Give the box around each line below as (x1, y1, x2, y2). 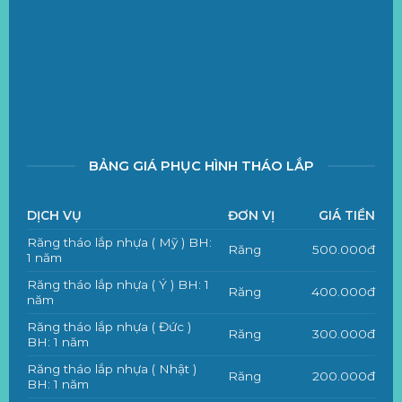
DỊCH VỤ (26, 208, 82, 223)
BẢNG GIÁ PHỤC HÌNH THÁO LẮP (88, 158, 314, 175)
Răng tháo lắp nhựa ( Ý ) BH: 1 (26, 277, 209, 293)
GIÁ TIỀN (318, 208, 375, 223)
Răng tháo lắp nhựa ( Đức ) (26, 319, 191, 335)
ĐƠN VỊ (228, 208, 275, 223)
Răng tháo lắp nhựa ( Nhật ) (26, 362, 197, 377)
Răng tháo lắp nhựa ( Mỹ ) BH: (26, 235, 212, 250)
